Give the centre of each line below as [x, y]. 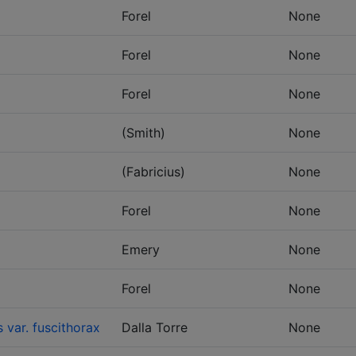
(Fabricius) [153, 172]
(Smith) [143, 133]
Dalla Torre [155, 327]
